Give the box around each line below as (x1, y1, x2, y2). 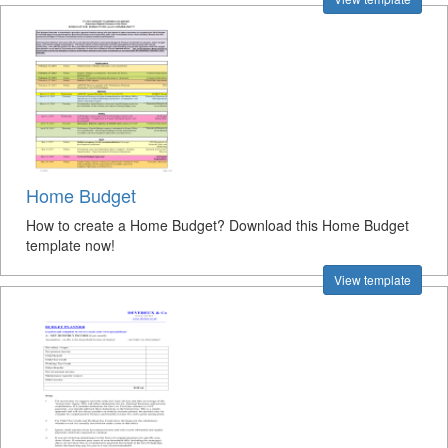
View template (334, 271, 411, 288)
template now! (26, 235, 115, 255)
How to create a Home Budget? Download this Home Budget (26, 215, 409, 235)
